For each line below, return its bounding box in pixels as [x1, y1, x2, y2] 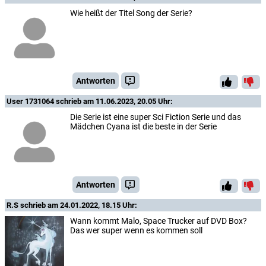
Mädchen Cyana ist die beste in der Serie [70, 121, 217, 131]
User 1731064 [7, 96, 56, 106]
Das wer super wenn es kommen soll [70, 225, 202, 235]
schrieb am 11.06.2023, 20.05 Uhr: [56, 96, 173, 106]
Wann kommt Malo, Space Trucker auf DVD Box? [70, 216, 247, 226]
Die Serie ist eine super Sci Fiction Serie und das [70, 112, 241, 122]
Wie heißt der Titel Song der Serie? [70, 8, 192, 18]
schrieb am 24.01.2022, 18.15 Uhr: [20, 200, 137, 210]
